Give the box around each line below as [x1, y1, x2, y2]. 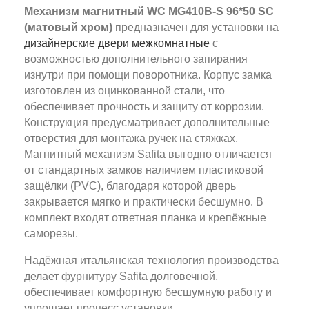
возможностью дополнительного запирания [24, 53, 248, 65]
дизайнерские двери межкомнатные [24, 37, 210, 49]
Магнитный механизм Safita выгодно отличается [24, 148, 272, 160]
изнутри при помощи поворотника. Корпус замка [24, 69, 272, 81]
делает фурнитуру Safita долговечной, [24, 270, 218, 282]
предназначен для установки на [112, 21, 279, 33]
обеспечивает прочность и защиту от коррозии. [24, 101, 264, 112]
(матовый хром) [24, 21, 112, 33]
